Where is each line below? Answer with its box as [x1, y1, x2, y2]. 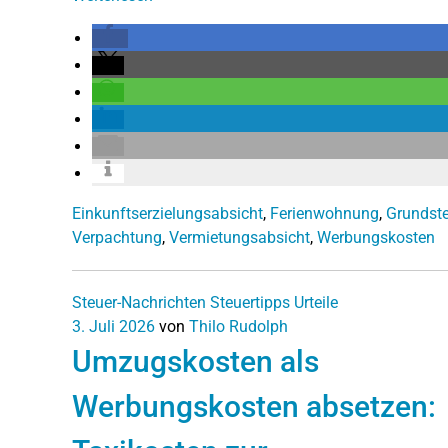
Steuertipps [210, 292, 290, 312]
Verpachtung [72, 227, 162, 247]
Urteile [294, 292, 338, 312]
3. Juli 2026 [72, 316, 155, 336]
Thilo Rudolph [189, 316, 288, 336]
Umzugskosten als [72, 343, 319, 379]
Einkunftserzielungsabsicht [72, 203, 263, 223]
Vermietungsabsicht [169, 227, 310, 247]
